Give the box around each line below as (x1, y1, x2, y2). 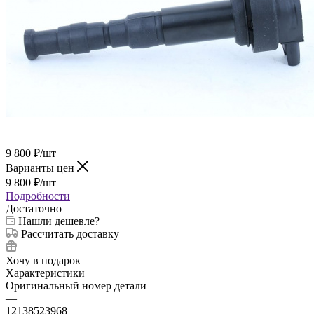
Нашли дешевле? (18, 214, 100, 227)
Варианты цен (6, 161, 77, 174)
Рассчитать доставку (21, 227, 119, 240)
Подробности (6, 189, 70, 202)
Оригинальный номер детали (6, 279, 146, 292)
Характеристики (6, 266, 85, 279)
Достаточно (6, 202, 62, 214)
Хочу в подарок (6, 254, 81, 266)
